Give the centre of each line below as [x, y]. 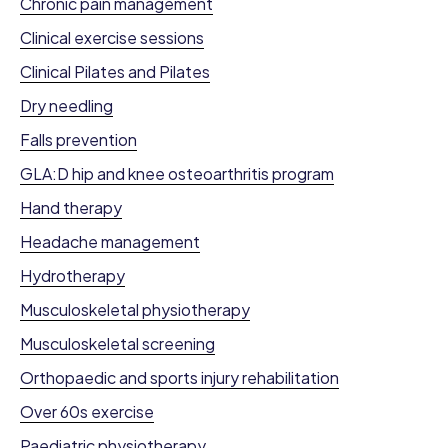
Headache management [110, 242]
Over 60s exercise [87, 412]
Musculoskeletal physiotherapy [135, 310]
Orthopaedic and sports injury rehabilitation [179, 378]
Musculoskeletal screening [117, 344]
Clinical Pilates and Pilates [115, 72]
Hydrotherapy [72, 276]
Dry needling [66, 106]
